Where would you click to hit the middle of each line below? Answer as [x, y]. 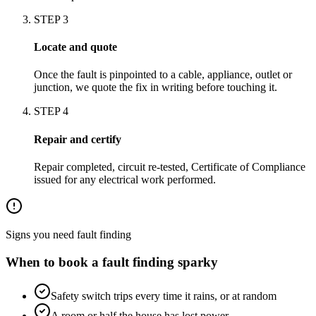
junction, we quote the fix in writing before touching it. [156, 87]
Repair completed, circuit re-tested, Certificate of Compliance [170, 166]
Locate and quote [75, 47]
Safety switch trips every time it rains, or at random [164, 296]
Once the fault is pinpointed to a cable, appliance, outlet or [163, 75]
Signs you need [41, 234]
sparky [196, 262]
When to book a [54, 262]
